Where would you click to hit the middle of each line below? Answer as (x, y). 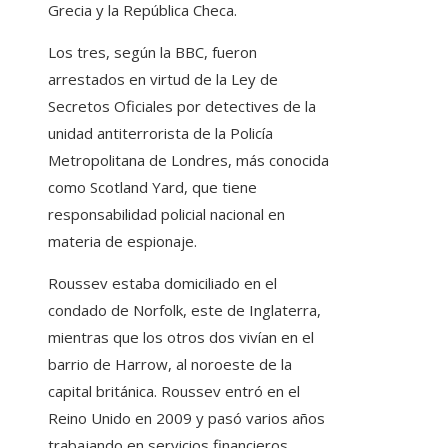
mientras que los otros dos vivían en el (181, 337)
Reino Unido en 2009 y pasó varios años (186, 418)
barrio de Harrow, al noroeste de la (170, 364)
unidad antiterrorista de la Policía (160, 133)
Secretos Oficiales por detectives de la (182, 106)
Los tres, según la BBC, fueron (152, 52)
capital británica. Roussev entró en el (174, 391)
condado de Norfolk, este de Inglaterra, (184, 310)
